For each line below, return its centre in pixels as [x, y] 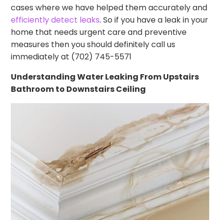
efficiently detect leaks [55, 20]
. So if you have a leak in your [154, 20]
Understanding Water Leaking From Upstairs [105, 77]
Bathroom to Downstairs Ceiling [79, 89]
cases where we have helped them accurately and [109, 7]
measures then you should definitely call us [93, 44]
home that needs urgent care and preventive [99, 32]
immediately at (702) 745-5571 [71, 56]
